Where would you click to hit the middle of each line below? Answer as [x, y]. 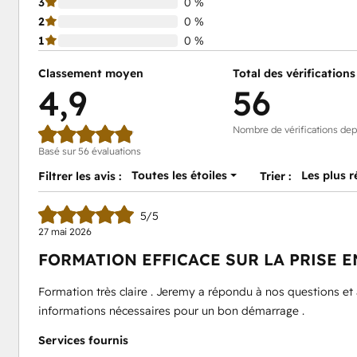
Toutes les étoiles [179, 175]
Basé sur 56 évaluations [89, 151]
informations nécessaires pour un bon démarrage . [171, 311]
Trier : [276, 176]
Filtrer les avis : [79, 176]
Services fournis [83, 340]
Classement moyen [90, 73]
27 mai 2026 [65, 231]
